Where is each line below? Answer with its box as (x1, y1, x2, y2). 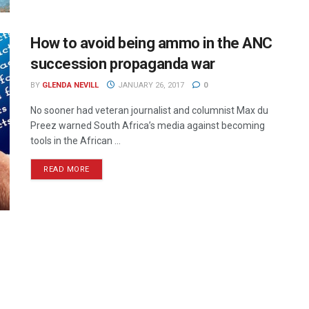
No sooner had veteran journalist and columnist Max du (30, 104, 268, 116)
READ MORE (43, 164, 90, 174)
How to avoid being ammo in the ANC (30, 34, 273, 52)
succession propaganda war (30, 54, 215, 72)
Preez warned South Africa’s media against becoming (30, 119, 265, 131)
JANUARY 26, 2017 (115, 80, 184, 90)
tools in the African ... (30, 134, 121, 146)
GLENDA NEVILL (42, 80, 99, 90)
